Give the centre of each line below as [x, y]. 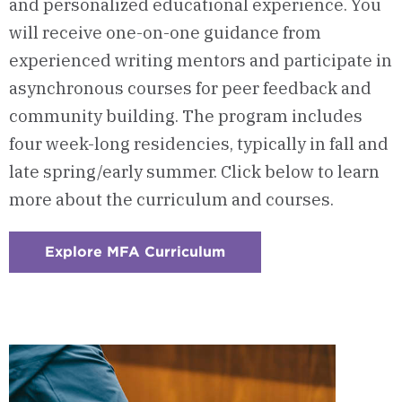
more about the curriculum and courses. [171, 199]
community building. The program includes [186, 115]
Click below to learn [300, 171]
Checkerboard [277, 266]
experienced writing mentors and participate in [201, 60]
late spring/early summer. [113, 171]
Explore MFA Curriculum [135, 251]
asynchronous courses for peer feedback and [190, 87]
